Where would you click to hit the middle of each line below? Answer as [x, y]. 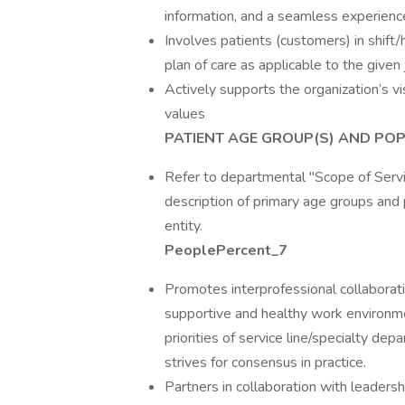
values [185, 114]
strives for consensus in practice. [265, 363]
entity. [184, 226]
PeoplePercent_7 [226, 250]
